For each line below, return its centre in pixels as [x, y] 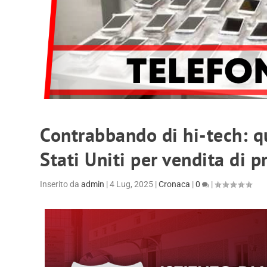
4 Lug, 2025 [132, 184]
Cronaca [175, 184]
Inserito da [61, 184]
